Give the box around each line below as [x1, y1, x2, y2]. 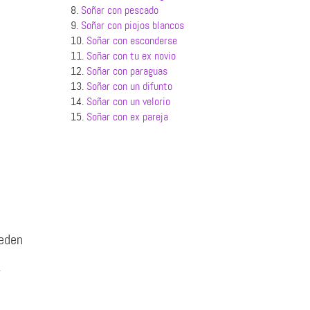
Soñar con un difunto [86, 79, 172, 93]
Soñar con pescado [80, 3, 158, 17]
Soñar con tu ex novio [86, 48, 176, 63]
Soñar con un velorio [86, 94, 170, 109]
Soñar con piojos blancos [80, 18, 184, 33]
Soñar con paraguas [86, 64, 167, 78]
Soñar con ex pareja [86, 109, 168, 124]
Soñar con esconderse [86, 33, 177, 48]
